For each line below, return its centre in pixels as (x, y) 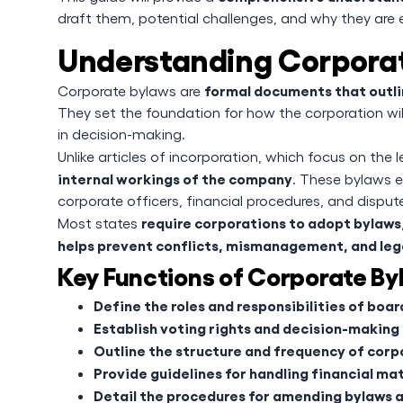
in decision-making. (121, 134)
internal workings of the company (175, 178)
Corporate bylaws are (131, 90)
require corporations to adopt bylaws (271, 222)
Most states (99, 223)
